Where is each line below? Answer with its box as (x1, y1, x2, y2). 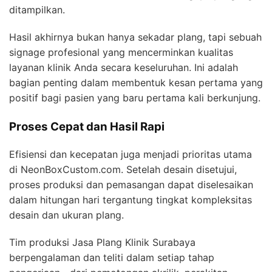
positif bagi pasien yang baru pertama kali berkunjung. (9, 91, 260, 104)
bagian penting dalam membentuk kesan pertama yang (9, 76, 263, 89)
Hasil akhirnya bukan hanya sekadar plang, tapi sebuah (9, 30, 262, 43)
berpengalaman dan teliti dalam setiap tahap (9, 251, 214, 263)
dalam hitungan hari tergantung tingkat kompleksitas (9, 193, 252, 206)
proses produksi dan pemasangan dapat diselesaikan (9, 178, 253, 191)
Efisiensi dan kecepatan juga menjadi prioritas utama (9, 148, 252, 160)
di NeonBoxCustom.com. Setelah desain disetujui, (9, 163, 237, 175)
